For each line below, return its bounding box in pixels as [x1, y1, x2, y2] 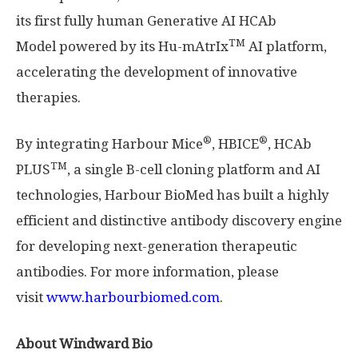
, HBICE [212, 136, 259, 152]
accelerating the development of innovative [16, 64, 297, 80]
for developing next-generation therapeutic [16, 238, 297, 254]
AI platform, [245, 38, 327, 54]
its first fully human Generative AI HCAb [16, 13, 276, 29]
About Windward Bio [16, 336, 153, 352]
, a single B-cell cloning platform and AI [67, 161, 320, 177]
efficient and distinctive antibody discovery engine [16, 213, 342, 229]
